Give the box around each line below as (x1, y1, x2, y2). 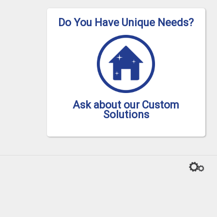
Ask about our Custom (73, 99, 180, 111)
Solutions (103, 108, 149, 121)
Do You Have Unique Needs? (58, 16, 194, 29)
